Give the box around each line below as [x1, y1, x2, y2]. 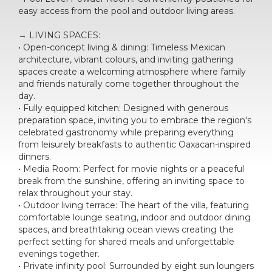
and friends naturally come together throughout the [18, 78, 239, 89]
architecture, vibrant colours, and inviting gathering [18, 53, 233, 65]
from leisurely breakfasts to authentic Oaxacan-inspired [18, 138, 251, 150]
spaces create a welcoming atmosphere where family [18, 66, 246, 77]
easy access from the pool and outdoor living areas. [18, 5, 235, 16]
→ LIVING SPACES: [18, 29, 100, 41]
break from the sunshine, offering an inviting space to [18, 175, 245, 186]
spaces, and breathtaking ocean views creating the [18, 223, 234, 235]
